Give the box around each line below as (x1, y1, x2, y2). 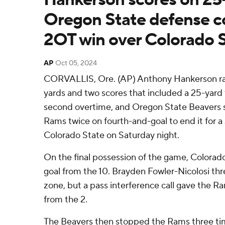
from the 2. (44, 194, 87, 205)
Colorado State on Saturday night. (44, 130, 179, 141)
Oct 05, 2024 (55, 59, 97, 68)
